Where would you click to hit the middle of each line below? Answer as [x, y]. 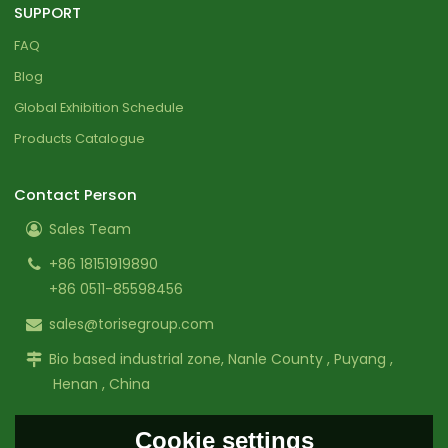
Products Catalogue [80, 138]
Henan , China [100, 384]
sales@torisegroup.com [132, 324]
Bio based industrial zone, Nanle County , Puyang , [221, 359]
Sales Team [90, 229]
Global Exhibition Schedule [99, 107]
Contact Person [76, 194]
